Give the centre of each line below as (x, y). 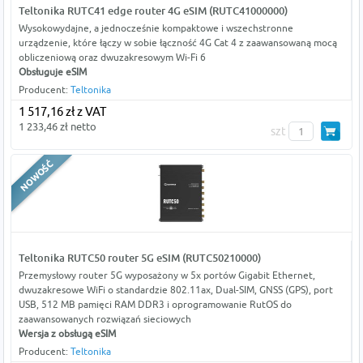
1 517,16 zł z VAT (62, 112)
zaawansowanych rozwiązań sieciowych (105, 319)
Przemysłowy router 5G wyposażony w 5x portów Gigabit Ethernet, (167, 275)
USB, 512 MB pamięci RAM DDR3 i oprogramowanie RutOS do (155, 305)
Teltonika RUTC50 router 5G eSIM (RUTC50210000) (139, 258)
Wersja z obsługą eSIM (67, 334)
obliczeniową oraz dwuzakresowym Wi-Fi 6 (112, 58)
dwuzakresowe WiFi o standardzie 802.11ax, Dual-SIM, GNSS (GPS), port (175, 290)
